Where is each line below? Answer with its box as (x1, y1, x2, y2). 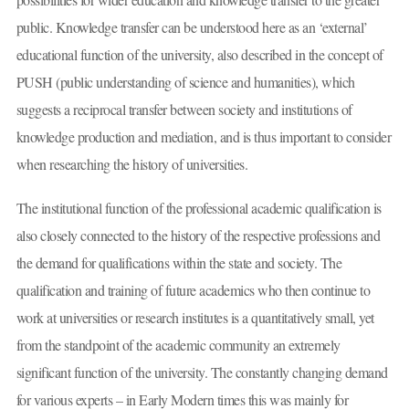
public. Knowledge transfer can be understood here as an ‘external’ (16, 17, 368, 37)
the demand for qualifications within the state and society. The (16, 252, 341, 272)
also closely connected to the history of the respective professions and (16, 225, 380, 245)
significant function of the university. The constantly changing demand (16, 362, 388, 382)
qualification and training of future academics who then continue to (16, 279, 370, 299)
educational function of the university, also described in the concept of (16, 45, 383, 65)
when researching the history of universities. (16, 154, 247, 174)
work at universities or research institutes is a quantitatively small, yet (16, 307, 374, 327)
